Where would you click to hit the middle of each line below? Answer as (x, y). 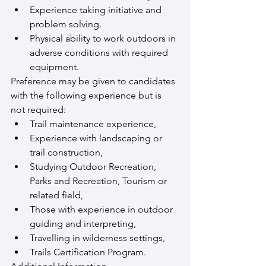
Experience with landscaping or (97, 138)
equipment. (54, 66)
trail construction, (66, 152)
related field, (56, 195)
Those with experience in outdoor (102, 209)
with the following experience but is (87, 95)
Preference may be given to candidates (94, 81)
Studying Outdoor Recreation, (94, 166)
